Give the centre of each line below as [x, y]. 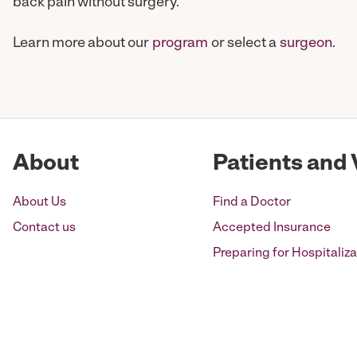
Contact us [44, 228]
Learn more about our [82, 43]
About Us [39, 202]
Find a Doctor [252, 202]
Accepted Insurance [272, 228]
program [180, 43]
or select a [244, 43]
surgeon [306, 43]
